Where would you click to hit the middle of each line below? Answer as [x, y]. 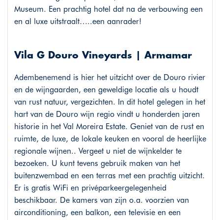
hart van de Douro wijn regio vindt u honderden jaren [107, 114]
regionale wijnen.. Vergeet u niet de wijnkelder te [98, 151]
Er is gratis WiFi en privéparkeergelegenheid [90, 188]
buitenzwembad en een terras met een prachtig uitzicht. [109, 176]
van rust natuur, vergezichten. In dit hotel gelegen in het [110, 102]
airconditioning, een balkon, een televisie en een [97, 213]
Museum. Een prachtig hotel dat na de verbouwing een [108, 9]
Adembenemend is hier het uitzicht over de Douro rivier [110, 78]
